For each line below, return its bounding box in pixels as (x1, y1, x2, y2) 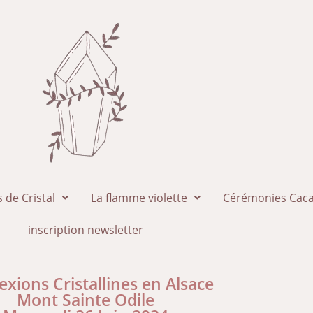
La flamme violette (91, 190, 187, 205)
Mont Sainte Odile (16, 289, 154, 311)
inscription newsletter (27, 222, 143, 238)
